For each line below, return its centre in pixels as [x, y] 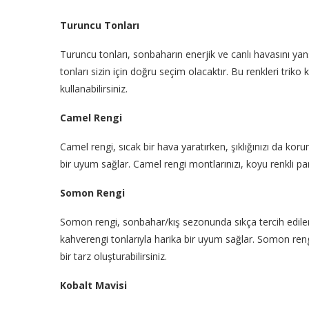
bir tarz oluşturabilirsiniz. [113, 256]
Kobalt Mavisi [93, 285]
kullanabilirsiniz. [94, 88]
